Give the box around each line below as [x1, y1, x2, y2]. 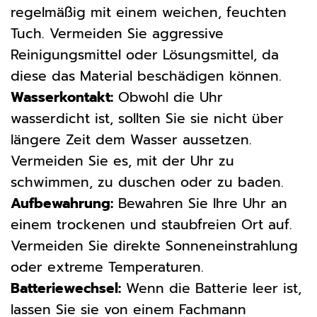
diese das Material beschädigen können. [11, 66, 282, 87]
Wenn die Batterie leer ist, [121, 278, 301, 299]
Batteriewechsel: [11, 278, 121, 299]
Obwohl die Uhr [113, 87, 223, 108]
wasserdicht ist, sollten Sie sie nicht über [11, 108, 284, 129]
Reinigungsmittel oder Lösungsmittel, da [11, 45, 279, 66]
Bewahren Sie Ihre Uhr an [113, 193, 287, 214]
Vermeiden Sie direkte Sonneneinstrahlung [11, 236, 298, 257]
